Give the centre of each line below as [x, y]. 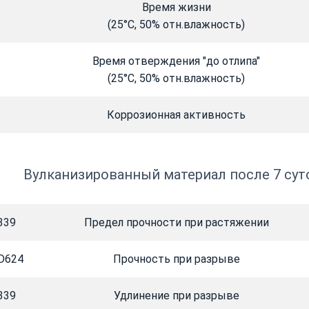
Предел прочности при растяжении [176, 223]
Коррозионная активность [176, 115]
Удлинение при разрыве [176, 296]
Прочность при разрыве [176, 259]
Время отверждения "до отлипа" [176, 61]
